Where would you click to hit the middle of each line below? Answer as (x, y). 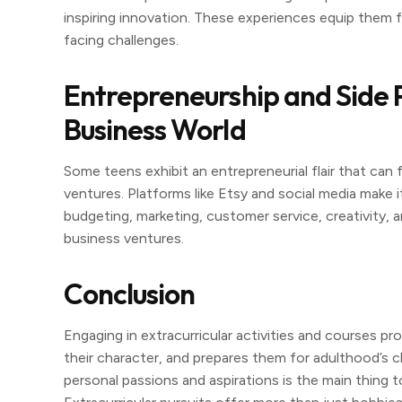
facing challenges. (121, 40)
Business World (155, 129)
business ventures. (124, 238)
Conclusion (132, 293)
